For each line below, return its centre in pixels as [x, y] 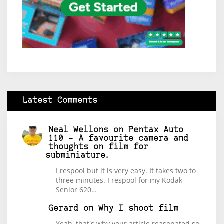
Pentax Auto [156, 130]
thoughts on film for [98, 147]
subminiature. [78, 155]
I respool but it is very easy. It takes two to [126, 170]
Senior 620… [76, 189]
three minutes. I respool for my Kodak [119, 180]
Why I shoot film [138, 208]
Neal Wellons [78, 130]
